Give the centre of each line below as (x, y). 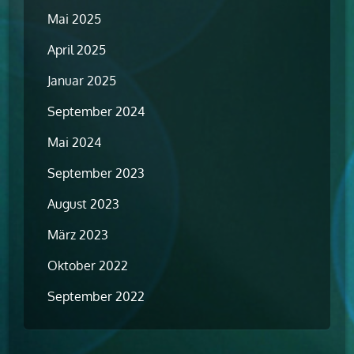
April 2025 (77, 50)
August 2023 (84, 204)
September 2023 (96, 173)
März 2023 (78, 235)
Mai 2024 (75, 143)
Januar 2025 (82, 81)
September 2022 (96, 297)
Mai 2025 (75, 19)
